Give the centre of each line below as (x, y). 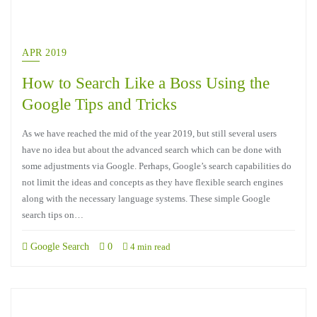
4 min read (149, 247)
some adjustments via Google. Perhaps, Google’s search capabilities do (157, 166)
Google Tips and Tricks (99, 104)
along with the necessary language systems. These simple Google (146, 198)
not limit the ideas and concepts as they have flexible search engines (152, 182)
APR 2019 (44, 53)
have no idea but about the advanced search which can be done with (152, 150)
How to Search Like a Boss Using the (146, 83)
